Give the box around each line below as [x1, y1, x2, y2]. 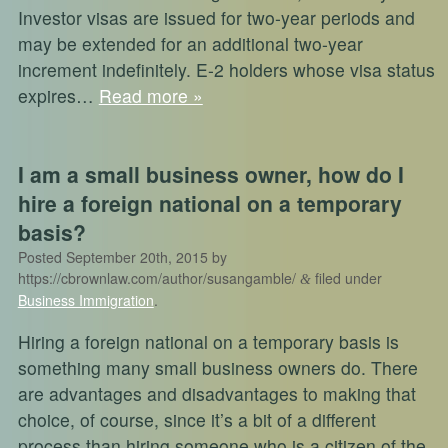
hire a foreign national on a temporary [17, 188, 402, 219]
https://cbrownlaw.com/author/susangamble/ [17, 268, 296, 289]
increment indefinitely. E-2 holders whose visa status [17, 57, 435, 83]
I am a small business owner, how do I [17, 159, 404, 190]
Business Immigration [17, 290, 154, 311]
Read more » [98, 83, 203, 109]
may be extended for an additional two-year [17, 31, 363, 57]
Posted [17, 247, 66, 268]
